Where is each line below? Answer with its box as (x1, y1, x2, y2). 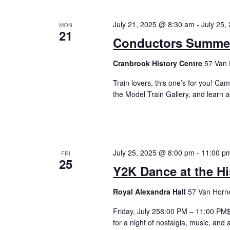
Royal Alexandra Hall (112, 186, 188, 197)
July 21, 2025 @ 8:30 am (112, 18, 195, 29)
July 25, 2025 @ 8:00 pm (112, 147, 195, 158)
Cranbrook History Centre (112, 57, 204, 68)
